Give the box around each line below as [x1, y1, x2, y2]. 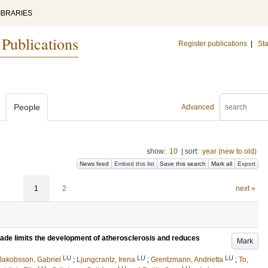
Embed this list [114, 160, 154, 167]
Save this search [160, 160, 206, 167]
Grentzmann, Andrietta [151, 255, 223, 264]
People [14, 102, 40, 112]
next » [235, 184, 255, 193]
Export [237, 160, 255, 167]
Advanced [181, 103, 214, 111]
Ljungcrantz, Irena [77, 255, 135, 264]
